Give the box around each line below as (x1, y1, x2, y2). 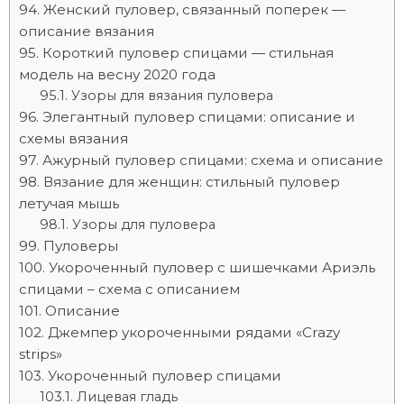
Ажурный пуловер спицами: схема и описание (42, 151, 383, 169)
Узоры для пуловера (71, 216, 216, 233)
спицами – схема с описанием (19, 280, 240, 298)
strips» (19, 345, 62, 363)
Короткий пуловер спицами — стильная (42, 44, 334, 61)
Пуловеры (43, 237, 118, 254)
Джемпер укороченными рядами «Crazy (48, 324, 340, 341)
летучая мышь (19, 195, 119, 212)
